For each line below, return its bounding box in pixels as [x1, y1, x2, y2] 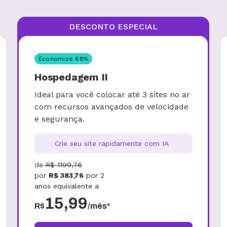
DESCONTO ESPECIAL [69, 22, 158, 31]
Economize [39, 55, 75, 62]
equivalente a [53, 182, 99, 190]
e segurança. [34, 114, 85, 124]
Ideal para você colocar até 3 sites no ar [34, 90, 190, 99]
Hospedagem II [34, 71, 108, 83]
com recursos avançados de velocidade [34, 102, 188, 111]
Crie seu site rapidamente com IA [55, 139, 169, 147]
